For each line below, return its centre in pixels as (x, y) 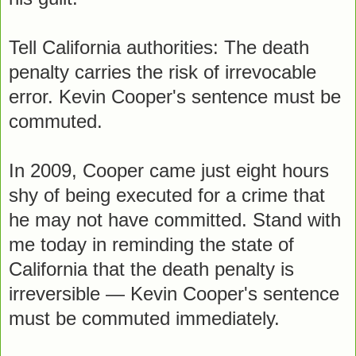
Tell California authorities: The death (159, 47)
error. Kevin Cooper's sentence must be (175, 96)
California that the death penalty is (151, 269)
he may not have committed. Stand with (175, 219)
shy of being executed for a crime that (167, 195)
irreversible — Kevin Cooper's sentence (174, 293)
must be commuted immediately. (144, 318)
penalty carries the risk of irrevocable (163, 72)
